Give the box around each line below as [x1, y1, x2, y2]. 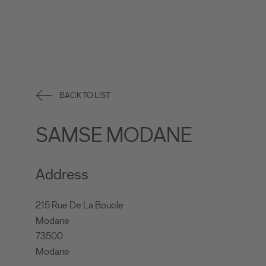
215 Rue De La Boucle [36, 199, 123, 211]
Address [36, 165, 88, 183]
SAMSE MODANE [36, 122, 192, 148]
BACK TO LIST [59, 90, 110, 101]
